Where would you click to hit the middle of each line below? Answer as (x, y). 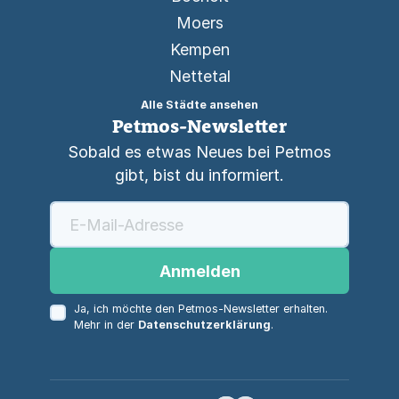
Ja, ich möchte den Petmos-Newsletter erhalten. (200, 309)
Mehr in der (106, 325)
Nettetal (199, 76)
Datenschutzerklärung (204, 325)
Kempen (199, 49)
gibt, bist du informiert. (199, 175)
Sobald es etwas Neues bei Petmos (199, 152)
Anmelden (199, 271)
